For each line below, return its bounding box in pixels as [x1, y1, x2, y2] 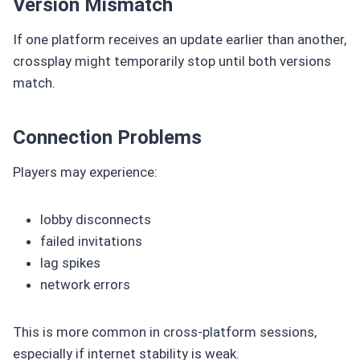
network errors [40, 276, 130, 292]
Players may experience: [13, 163, 157, 180]
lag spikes [40, 254, 100, 271]
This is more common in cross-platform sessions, [13, 323, 317, 340]
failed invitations [40, 232, 142, 249]
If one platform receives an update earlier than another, [13, 31, 346, 47]
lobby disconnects [40, 211, 151, 227]
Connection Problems [13, 125, 202, 149]
